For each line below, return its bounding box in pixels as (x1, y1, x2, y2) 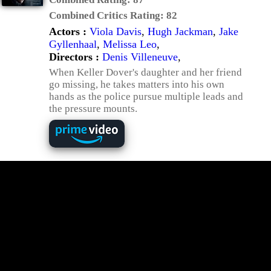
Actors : (49, 25, 90, 38)
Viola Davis (90, 25, 142, 38)
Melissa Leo (103, 38, 157, 50)
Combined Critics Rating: (49, 10, 166, 21)
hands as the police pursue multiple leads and (49, 91, 243, 102)
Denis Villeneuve (102, 51, 178, 63)
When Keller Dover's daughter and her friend (49, 67, 242, 78)
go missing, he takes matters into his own (49, 79, 224, 90)
